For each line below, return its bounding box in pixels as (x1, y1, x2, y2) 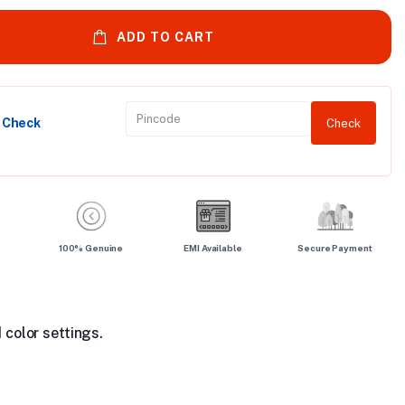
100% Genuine (58, 242, 124, 253)
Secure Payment (297, 242, 372, 253)
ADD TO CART (116, 29, 214, 44)
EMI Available (184, 242, 242, 253)
